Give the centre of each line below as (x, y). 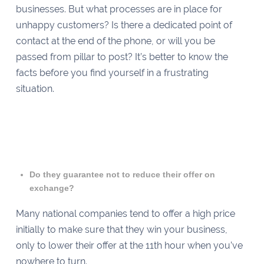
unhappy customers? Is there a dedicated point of (124, 25)
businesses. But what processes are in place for (119, 9)
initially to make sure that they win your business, (121, 230)
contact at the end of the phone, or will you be (115, 41)
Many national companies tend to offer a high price (125, 214)
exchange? (53, 188)
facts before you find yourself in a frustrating (112, 72)
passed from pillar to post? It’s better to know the (122, 57)
